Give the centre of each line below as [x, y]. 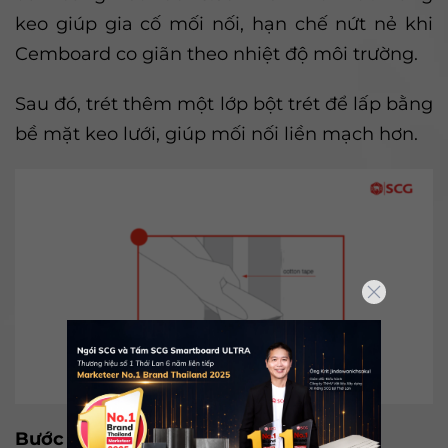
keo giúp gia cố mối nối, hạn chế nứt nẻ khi [224, 24]
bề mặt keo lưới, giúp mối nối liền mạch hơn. [216, 134]
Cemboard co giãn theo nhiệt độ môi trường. [216, 54]
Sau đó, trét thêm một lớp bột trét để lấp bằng [224, 104]
